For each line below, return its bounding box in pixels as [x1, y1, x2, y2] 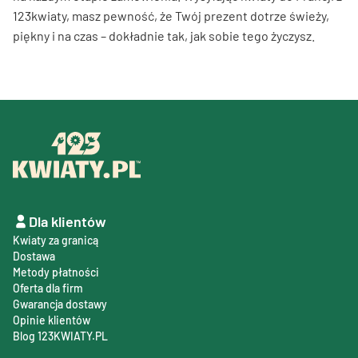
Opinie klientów [13, 313, 90, 327]
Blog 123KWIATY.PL [13, 329, 108, 343]
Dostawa [13, 249, 55, 263]
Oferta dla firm [13, 281, 83, 295]
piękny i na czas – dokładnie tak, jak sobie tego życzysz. [13, 27, 315, 43]
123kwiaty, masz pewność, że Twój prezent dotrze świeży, [13, 7, 329, 23]
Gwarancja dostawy [13, 297, 107, 311]
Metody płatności [13, 265, 99, 279]
